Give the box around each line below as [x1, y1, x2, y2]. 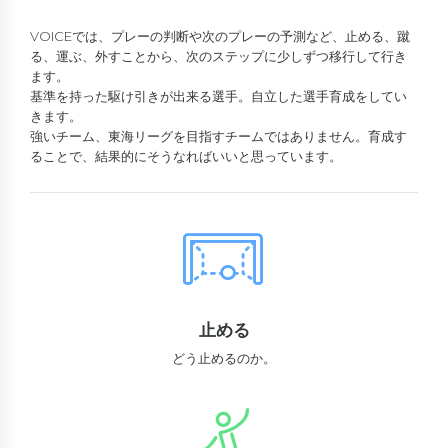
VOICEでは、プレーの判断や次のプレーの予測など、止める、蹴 [30, 27, 410, 44]
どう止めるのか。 [172, 350, 276, 367]
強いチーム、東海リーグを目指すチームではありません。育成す [30, 127, 407, 144]
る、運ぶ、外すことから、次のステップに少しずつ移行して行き [30, 47, 407, 64]
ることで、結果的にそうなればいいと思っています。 [30, 147, 342, 164]
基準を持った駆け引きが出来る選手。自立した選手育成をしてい [30, 87, 407, 104]
